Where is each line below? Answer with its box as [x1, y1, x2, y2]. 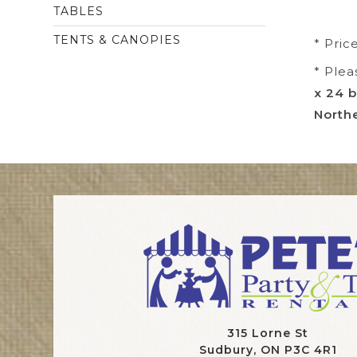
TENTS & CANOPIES [53, 33, 182, 47]
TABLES [53, 4, 104, 18]
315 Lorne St [227, 325, 308, 340]
